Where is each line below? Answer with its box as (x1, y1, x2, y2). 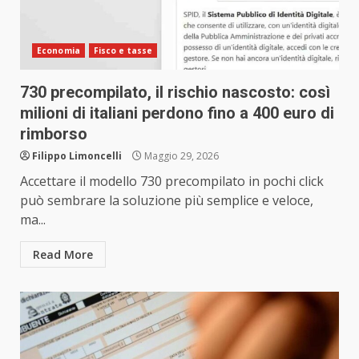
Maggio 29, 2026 (142, 149, 219, 163)
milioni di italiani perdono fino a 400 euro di (20, 103, 334, 123)
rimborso (20, 124, 87, 144)
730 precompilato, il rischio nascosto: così (20, 83, 330, 103)
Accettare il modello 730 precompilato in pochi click (20, 172, 324, 191)
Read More (33, 247, 93, 263)
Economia (37, 45, 80, 57)
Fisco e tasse (93, 45, 153, 57)
